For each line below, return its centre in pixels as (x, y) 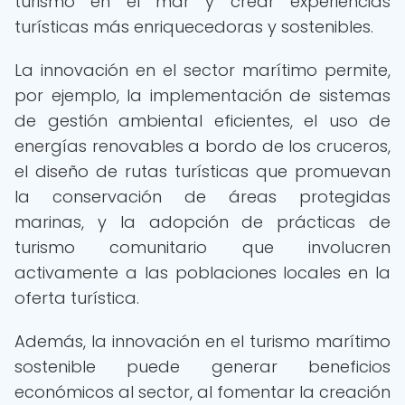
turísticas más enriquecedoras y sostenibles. (194, 27)
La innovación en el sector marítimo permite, (202, 70)
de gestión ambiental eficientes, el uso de (202, 121)
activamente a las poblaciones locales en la (202, 273)
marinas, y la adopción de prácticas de (202, 222)
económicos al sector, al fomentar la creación (202, 392)
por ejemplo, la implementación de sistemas (202, 95)
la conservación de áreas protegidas (202, 197)
